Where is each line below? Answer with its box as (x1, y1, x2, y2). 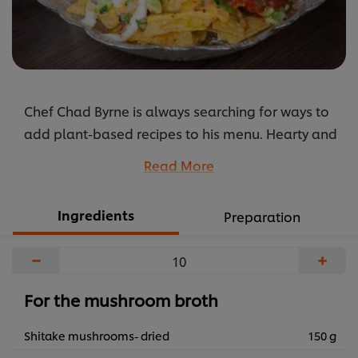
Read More (144, 156, 214, 175)
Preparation (224, 207, 300, 226)
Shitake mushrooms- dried (24, 328, 169, 344)
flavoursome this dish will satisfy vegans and (24, 146, 308, 165)
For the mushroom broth (24, 288, 218, 312)
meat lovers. (24, 169, 103, 188)
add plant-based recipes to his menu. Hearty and (24, 124, 337, 143)
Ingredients (58, 205, 134, 225)
